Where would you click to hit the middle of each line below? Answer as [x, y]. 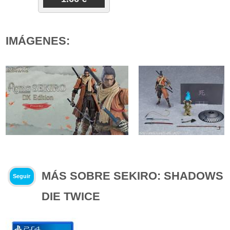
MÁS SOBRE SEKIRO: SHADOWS [133, 176]
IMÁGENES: [38, 41]
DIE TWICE [71, 196]
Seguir [22, 176]
